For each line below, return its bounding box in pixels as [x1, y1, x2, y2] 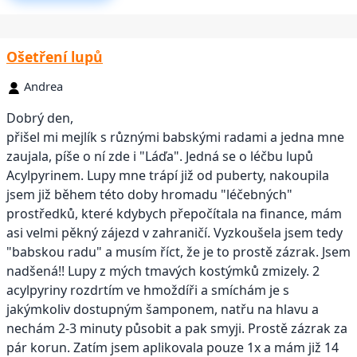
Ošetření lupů [6, 46, 103, 66]
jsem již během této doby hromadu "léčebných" [6, 186, 292, 204]
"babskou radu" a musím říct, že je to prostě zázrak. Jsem [6, 243, 351, 261]
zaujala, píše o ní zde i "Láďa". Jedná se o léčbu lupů [6, 147, 313, 166]
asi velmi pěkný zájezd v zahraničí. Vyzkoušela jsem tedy [6, 224, 343, 242]
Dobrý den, [6, 109, 73, 127]
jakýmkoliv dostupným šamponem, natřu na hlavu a [6, 300, 319, 319]
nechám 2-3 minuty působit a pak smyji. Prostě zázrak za [6, 320, 347, 338]
